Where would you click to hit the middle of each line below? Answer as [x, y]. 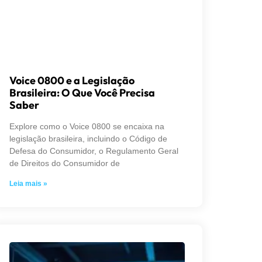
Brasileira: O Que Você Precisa [82, 92]
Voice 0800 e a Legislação [72, 80]
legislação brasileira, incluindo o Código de [88, 138]
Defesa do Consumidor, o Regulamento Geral [94, 151]
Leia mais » [28, 183]
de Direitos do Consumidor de [65, 163]
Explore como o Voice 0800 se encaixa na [87, 126]
